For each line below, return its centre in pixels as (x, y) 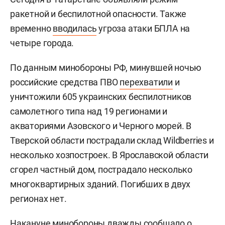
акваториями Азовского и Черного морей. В (101, 126)
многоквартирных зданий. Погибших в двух (100, 184)
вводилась (75, 28)
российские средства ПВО (65, 82)
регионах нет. (38, 198)
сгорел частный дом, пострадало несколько (101, 169)
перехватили (146, 82)
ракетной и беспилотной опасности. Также (98, 14)
